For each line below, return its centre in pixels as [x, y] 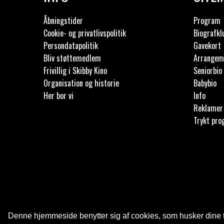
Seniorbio [208, 70]
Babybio [205, 83]
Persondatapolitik [71, 45]
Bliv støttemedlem [72, 58]
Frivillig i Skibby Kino [75, 70]
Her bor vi [58, 95]
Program [207, 20]
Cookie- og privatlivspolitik [85, 33]
